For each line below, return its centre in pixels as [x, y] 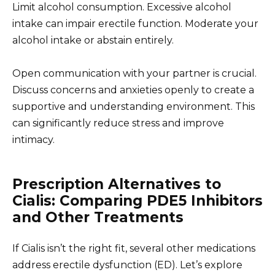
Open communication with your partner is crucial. [134, 74]
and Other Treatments [98, 218]
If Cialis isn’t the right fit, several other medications [134, 249]
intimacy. [33, 140]
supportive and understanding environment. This [134, 107]
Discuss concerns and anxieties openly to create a [133, 90]
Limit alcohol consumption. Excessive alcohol [122, 7]
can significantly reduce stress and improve [118, 123]
